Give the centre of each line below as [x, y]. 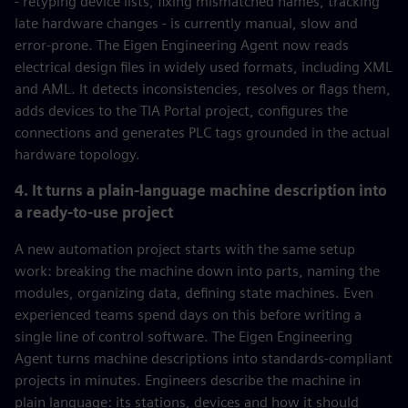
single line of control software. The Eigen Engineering [184, 337]
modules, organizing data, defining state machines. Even [194, 293]
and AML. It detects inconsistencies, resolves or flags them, [203, 89]
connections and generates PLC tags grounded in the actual [202, 133]
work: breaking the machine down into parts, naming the [197, 271]
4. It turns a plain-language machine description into [201, 191]
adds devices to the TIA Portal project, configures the [181, 111]
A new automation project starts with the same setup [185, 249]
